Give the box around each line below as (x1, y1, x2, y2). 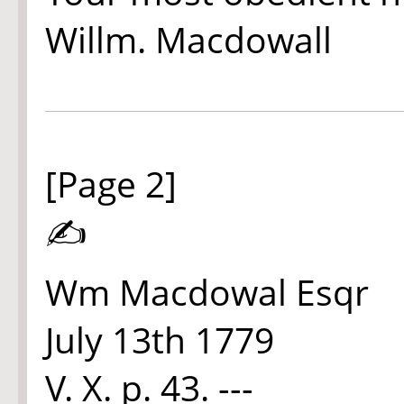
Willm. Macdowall (45, 15, 332, 63)
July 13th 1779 (45, 316, 274, 363)
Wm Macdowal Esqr (45, 268, 369, 316)
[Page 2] (45, 160, 177, 207)
